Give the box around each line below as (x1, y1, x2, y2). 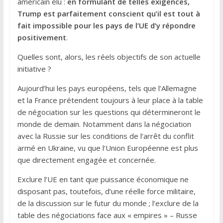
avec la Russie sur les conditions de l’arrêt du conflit (17, 130, 194, 141)
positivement (17, 32, 66, 42)
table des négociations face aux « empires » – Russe (17, 210, 197, 220)
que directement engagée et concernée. (17, 154, 156, 165)
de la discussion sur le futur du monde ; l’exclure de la (17, 198, 199, 208)
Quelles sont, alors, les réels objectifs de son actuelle (17, 51, 201, 62)
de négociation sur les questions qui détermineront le (17, 107, 201, 117)
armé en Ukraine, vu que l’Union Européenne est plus (17, 142, 198, 153)
